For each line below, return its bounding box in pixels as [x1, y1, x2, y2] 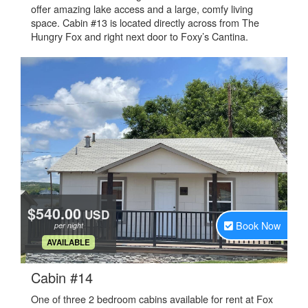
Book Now [236, 218, 280, 232]
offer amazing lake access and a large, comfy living [31, 1, 253, 16]
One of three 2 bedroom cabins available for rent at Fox [31, 291, 273, 306]
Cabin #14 [31, 267, 93, 287]
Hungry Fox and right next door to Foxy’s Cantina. [31, 29, 248, 43]
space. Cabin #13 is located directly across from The [31, 15, 259, 30]
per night [54, 220, 83, 230]
